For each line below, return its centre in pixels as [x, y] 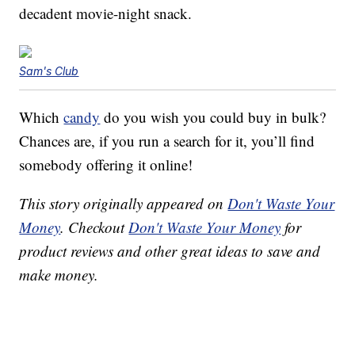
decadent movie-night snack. [106, 13]
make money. [59, 275]
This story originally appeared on [124, 204]
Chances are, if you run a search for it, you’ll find [167, 141]
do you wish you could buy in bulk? [213, 117]
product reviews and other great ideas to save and [170, 251]
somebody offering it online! [106, 165]
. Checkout [95, 227]
